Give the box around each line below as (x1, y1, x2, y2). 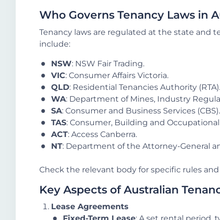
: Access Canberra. (68, 129, 137, 139)
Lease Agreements (51, 202, 129, 212)
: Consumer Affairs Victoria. (65, 70, 168, 80)
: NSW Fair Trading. (72, 58, 144, 68)
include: (39, 39, 70, 49)
